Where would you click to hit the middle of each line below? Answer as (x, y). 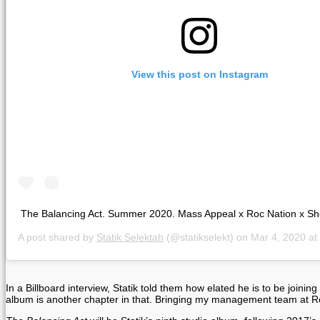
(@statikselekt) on (207, 237)
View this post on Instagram (199, 74)
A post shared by (57, 237)
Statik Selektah (130, 237)
